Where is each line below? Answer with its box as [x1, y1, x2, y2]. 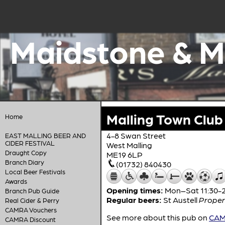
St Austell [163, 195, 199, 204]
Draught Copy [5, 149, 47, 156]
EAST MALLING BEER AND [5, 132, 86, 139]
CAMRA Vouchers [5, 206, 57, 213]
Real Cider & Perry [5, 196, 59, 204]
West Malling [106, 140, 152, 150]
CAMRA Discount [5, 215, 56, 223]
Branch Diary [5, 158, 44, 166]
